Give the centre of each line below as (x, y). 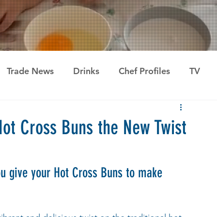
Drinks (86, 71)
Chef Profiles (144, 71)
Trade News (30, 71)
